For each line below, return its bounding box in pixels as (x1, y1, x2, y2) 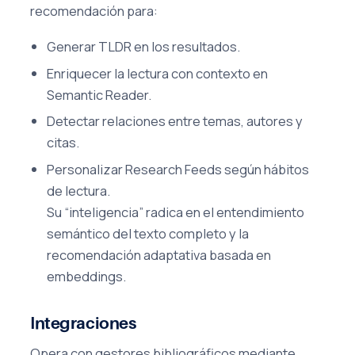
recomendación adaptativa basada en (47, 246, 272, 265)
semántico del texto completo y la (47, 224, 250, 243)
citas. (47, 133, 80, 152)
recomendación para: (30, 2, 158, 21)
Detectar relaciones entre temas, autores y (47, 112, 303, 131)
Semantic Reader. (47, 85, 152, 104)
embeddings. (47, 267, 127, 286)
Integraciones (30, 312, 136, 333)
